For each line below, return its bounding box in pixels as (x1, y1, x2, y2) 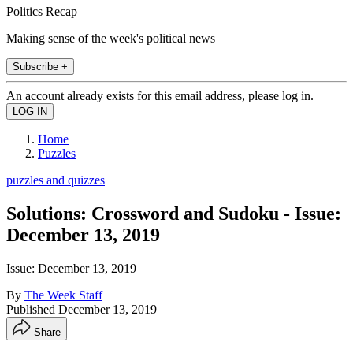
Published (6, 302, 58, 316)
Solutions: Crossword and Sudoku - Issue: (6, 203, 341, 224)
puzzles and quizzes (6, 173, 105, 187)
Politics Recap (6, 4, 77, 18)
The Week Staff (24, 288, 102, 302)
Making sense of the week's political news (6, 31, 215, 45)
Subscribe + (13, 60, 68, 72)
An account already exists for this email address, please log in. (6, 88, 314, 102)
